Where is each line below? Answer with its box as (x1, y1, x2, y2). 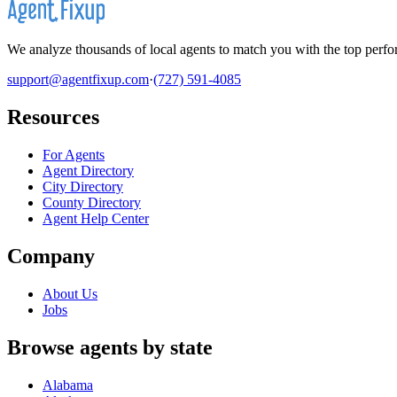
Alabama (43, 377, 93, 393)
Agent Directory (43, 162, 134, 178)
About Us (43, 285, 97, 301)
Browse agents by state (7, 335, 213, 359)
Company (7, 244, 95, 268)
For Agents (43, 146, 105, 162)
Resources (7, 105, 99, 128)
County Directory (43, 194, 141, 210)
